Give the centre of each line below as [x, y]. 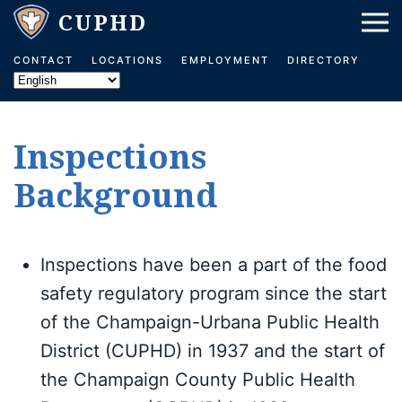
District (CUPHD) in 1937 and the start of [213, 351]
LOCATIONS [127, 60]
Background [115, 195]
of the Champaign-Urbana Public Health [210, 322]
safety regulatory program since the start [214, 293]
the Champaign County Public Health [198, 380]
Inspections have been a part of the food [214, 265]
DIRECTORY [323, 60]
